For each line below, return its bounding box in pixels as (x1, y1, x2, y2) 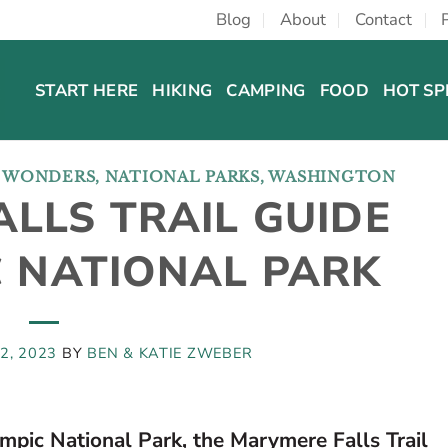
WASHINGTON (268, 168, 396, 186)
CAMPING (226, 79, 306, 102)
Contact (355, 8, 413, 31)
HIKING (152, 79, 213, 102)
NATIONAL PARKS (104, 168, 260, 186)
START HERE (35, 79, 139, 102)
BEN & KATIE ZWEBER (87, 343, 253, 364)
